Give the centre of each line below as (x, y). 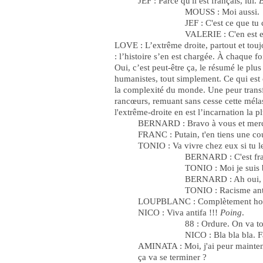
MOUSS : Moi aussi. (222, 12)
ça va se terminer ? (172, 257)
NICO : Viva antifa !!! (179, 213)
